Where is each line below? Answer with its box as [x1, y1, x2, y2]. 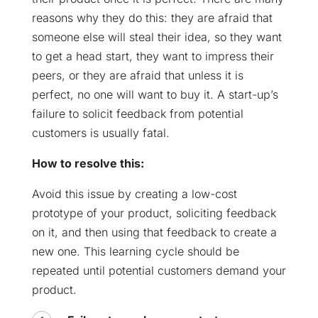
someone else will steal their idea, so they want [31, 29, 282, 44]
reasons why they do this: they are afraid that [31, 10, 273, 25]
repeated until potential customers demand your [31, 263, 286, 278]
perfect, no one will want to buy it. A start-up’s [31, 87, 278, 102]
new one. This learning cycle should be [31, 243, 239, 258]
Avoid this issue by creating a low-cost [31, 186, 237, 201]
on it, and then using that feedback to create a [31, 224, 277, 239]
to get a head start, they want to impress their [31, 48, 274, 63]
